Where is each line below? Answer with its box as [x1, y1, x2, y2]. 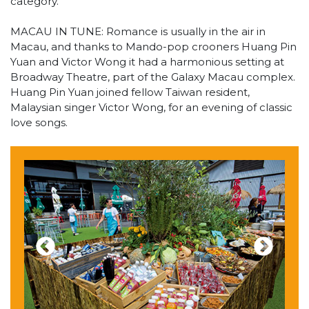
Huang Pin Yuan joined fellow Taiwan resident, [10, 86, 250, 99]
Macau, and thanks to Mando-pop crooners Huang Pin [10, 40, 297, 54]
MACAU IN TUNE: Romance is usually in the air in [10, 25, 266, 39]
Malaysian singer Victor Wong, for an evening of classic [10, 101, 292, 114]
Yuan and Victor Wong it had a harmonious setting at [10, 55, 284, 69]
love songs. [10, 116, 68, 130]
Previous [67, 246, 112, 259]
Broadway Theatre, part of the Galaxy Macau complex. [10, 70, 295, 84]
